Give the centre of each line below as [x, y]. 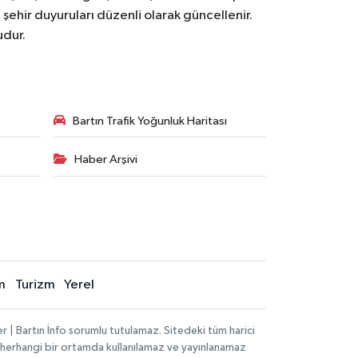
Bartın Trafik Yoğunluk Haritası [149, 121]
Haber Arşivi [105, 160]
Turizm [35, 285]
